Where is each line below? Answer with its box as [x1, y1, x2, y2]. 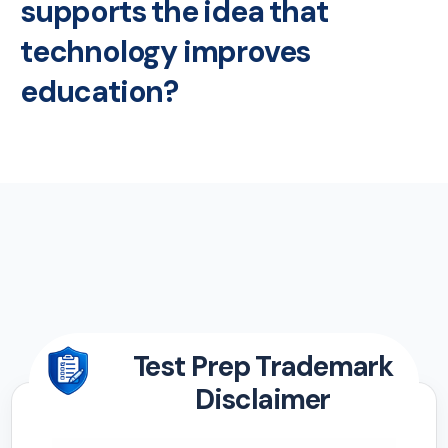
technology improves [20, 31, 311, 71]
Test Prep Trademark [132, 347, 394, 385]
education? [20, 71, 179, 111]
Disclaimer [195, 380, 331, 418]
